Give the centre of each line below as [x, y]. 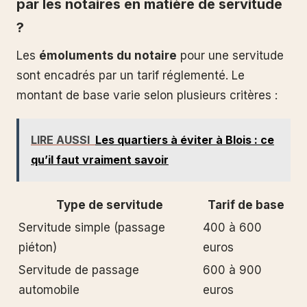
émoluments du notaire [108, 56]
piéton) [38, 248]
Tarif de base [246, 205]
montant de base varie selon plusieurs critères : [147, 96]
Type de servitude [109, 205]
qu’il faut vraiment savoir [100, 160]
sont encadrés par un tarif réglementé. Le [131, 76]
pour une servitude [230, 56]
